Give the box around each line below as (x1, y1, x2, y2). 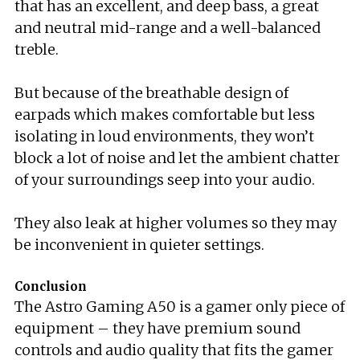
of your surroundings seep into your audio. (14, 170, 315, 189)
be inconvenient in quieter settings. (14, 235, 264, 254)
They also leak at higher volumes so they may (14, 214, 337, 232)
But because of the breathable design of (14, 84, 288, 102)
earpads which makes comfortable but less (14, 105, 315, 124)
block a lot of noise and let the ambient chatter (14, 149, 340, 167)
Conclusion (14, 279, 87, 294)
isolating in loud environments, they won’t (14, 127, 314, 145)
